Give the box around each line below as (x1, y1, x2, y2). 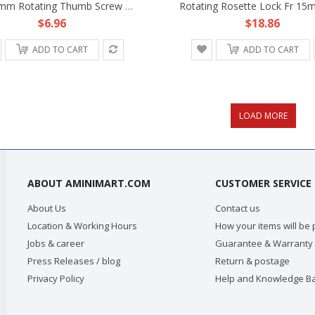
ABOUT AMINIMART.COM (27, 176, 150, 190)
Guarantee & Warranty (214, 236, 313, 250)
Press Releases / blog (27, 254, 120, 267)
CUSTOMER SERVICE (214, 176, 311, 190)
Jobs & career (27, 236, 84, 250)
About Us (27, 201, 66, 214)
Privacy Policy (27, 271, 84, 285)
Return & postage (214, 254, 290, 267)
